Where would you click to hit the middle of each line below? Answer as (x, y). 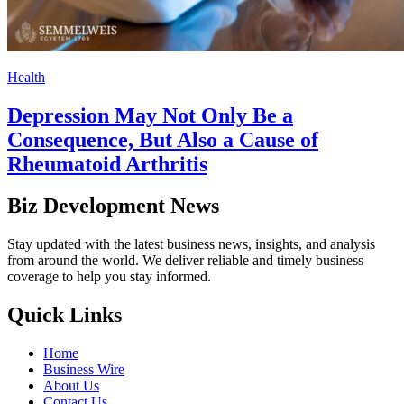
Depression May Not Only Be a (150, 115)
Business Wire (84, 370)
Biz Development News (113, 206)
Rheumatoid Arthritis (107, 164)
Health (26, 77)
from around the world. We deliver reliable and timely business (185, 261)
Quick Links (64, 315)
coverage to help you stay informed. (109, 277)
